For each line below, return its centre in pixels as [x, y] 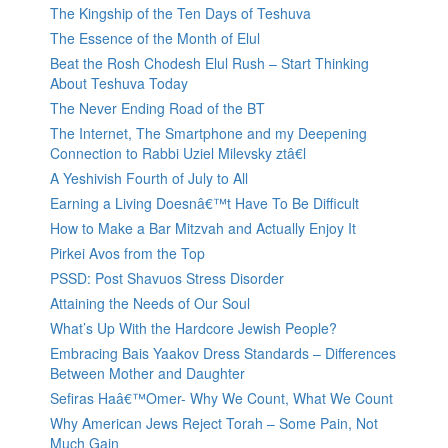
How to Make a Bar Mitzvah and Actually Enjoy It [203, 228]
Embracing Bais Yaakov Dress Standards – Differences [223, 353]
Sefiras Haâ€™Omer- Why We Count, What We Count [221, 398]
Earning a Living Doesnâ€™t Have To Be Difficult [204, 203]
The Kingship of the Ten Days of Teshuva [180, 13]
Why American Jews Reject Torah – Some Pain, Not [214, 423]
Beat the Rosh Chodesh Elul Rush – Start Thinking [209, 63]
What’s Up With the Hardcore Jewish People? [193, 328]
